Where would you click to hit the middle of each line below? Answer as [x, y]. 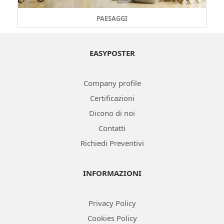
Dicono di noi [112, 113]
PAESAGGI [112, 19]
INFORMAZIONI [112, 173]
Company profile [112, 83]
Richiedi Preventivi [112, 143]
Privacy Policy [112, 203]
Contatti [112, 128]
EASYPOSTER [112, 53]
